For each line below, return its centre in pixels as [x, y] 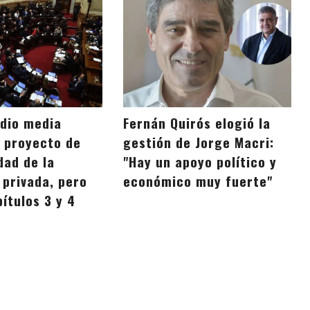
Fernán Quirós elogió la [197, 123]
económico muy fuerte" [198, 181]
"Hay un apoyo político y [200, 162]
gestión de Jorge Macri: [199, 143]
